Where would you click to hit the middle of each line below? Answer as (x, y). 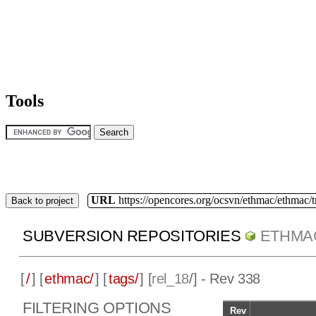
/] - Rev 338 (225, 279)
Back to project (42, 200)
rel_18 (171, 279)
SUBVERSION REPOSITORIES (132, 236)
